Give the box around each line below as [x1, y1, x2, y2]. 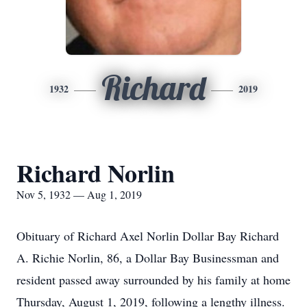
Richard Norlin [16, 155, 175, 191]
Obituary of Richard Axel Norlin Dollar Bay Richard [16, 228, 279, 244]
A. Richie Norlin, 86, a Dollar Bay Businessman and [16, 249, 279, 266]
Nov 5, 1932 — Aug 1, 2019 [16, 187, 142, 201]
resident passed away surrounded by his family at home [16, 271, 291, 288]
